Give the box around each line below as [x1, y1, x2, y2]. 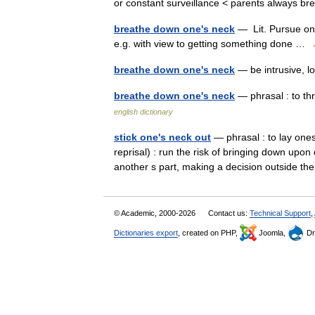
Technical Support [250, 209, 311, 217]
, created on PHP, [178, 229, 240, 237]
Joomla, [257, 229, 288, 237]
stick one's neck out [114, 131, 211, 143]
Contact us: [208, 209, 250, 217]
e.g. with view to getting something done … [114, 38, 314, 49]
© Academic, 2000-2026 [114, 209, 198, 217]
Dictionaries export [114, 229, 178, 237]
